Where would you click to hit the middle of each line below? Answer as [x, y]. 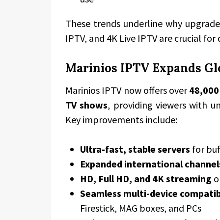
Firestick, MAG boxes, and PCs [141, 208]
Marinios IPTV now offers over [127, 90]
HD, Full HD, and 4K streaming [146, 179]
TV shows [87, 105]
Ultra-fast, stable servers [135, 149]
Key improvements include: [121, 120]
